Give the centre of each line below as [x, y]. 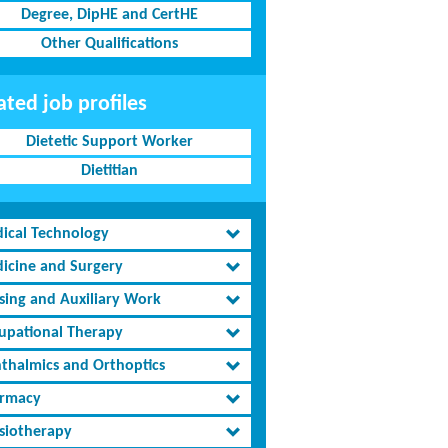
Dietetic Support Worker [109, 142]
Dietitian [109, 171]
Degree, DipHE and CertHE [109, 15]
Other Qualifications [109, 44]
